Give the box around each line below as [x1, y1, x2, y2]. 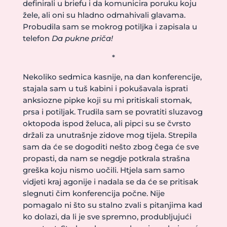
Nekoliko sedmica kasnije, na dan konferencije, [22, 72, 202, 82]
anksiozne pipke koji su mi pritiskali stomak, [22, 95, 192, 105]
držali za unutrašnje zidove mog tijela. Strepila [22, 130, 197, 140]
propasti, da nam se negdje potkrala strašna [22, 154, 190, 163]
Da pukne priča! [51, 33, 113, 43]
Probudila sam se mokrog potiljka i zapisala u [22, 22, 197, 31]
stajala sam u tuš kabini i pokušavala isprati [22, 84, 188, 93]
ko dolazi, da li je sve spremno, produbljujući [22, 212, 192, 221]
